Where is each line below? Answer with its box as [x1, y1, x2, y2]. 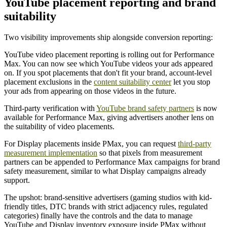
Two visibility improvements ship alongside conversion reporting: [4, 33, 213, 42]
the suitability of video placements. [4, 122, 115, 131]
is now [194, 104, 217, 113]
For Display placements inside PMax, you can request [4, 139, 178, 148]
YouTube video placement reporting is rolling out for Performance [4, 50, 214, 59]
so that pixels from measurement [97, 148, 202, 158]
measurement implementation [4, 148, 97, 158]
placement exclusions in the [4, 78, 94, 87]
